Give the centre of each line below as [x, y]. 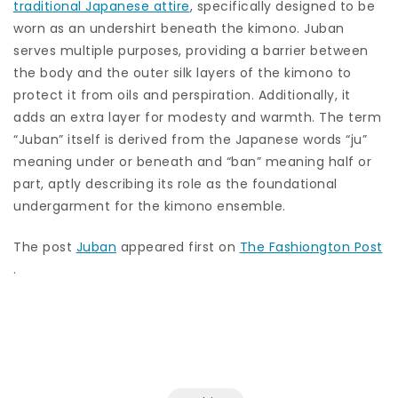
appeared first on [178, 247]
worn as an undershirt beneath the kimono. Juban [179, 28]
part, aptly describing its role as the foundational [175, 183]
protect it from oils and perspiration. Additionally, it [182, 95]
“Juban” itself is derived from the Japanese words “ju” [190, 139]
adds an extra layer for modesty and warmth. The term [197, 117]
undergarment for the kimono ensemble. [150, 206]
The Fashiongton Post [311, 247]
